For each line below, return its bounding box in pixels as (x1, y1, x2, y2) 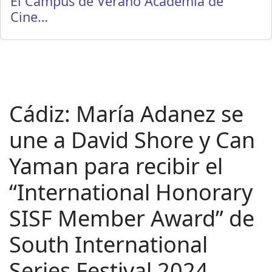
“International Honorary (9, 177, 253, 207)
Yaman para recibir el (9, 151, 223, 181)
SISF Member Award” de (9, 203, 254, 233)
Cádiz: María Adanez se (9, 99, 243, 129)
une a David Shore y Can (9, 125, 255, 155)
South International (9, 229, 208, 259)
